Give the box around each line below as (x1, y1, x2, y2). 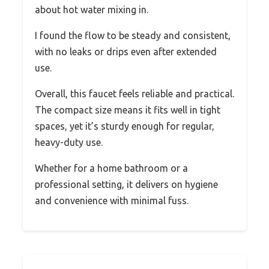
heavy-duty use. (35, 136, 103, 148)
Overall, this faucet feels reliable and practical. (35, 88, 234, 99)
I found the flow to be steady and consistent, (35, 29, 231, 41)
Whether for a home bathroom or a (35, 162, 188, 174)
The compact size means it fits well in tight (35, 104, 220, 115)
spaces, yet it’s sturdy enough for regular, (35, 120, 214, 131)
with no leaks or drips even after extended (35, 46, 217, 57)
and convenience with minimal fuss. (35, 195, 189, 206)
